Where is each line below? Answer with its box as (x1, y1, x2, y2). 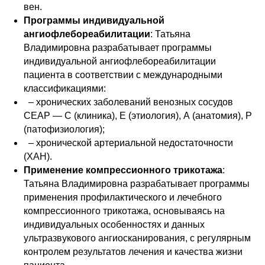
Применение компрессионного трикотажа (24, 165, 222, 175)
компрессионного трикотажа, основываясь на (24, 206, 225, 216)
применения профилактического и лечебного (24, 192, 222, 202)
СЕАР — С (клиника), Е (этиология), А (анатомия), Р (24, 111, 252, 121)
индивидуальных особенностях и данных (24, 219, 205, 230)
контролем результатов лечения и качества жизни (24, 247, 243, 257)
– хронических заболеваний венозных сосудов (24, 97, 233, 107)
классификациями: (24, 83, 106, 93)
